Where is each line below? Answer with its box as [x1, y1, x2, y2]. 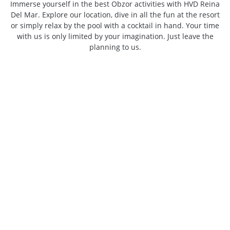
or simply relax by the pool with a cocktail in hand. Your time [11, 20, 219, 30]
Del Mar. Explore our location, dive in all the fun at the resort [10, 9, 220, 20]
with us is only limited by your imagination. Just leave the [16, 31, 214, 41]
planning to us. [89, 42, 141, 52]
